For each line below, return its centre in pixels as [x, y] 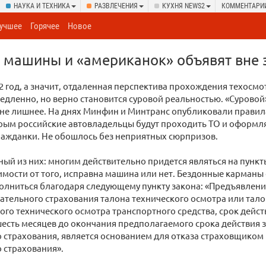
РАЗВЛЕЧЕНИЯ [116, 6]
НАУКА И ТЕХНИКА [42, 6]
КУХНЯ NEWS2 [183, 6]
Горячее [45, 26]
